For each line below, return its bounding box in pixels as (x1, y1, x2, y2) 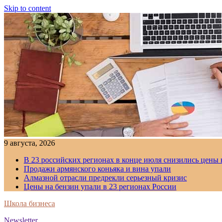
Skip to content (4, 4, 51, 12)
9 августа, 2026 (4, 139, 55, 147)
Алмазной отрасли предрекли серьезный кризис (24, 173, 187, 182)
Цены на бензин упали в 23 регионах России (24, 182, 176, 191)
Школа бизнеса (4, 199, 55, 208)
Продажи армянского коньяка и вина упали (24, 165, 171, 173)
